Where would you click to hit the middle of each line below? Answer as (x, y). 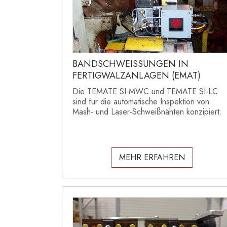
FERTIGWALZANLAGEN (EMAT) (137, 76)
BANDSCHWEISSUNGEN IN (130, 64)
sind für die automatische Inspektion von (141, 102)
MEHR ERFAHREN (152, 158)
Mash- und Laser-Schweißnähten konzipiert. (147, 112)
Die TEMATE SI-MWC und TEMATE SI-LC (145, 92)
